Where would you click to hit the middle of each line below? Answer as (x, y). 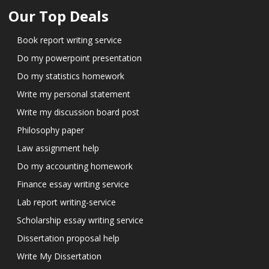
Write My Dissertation (59, 256)
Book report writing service (69, 40)
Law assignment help (58, 148)
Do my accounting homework (75, 166)
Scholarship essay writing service (80, 220)
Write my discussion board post (78, 112)
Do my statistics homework (71, 76)
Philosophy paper (50, 130)
